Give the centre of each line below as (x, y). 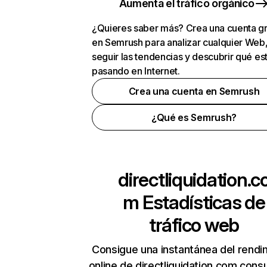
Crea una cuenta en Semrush (194, 91)
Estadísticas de (202, 202)
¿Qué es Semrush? (194, 117)
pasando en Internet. (136, 71)
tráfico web (194, 225)
